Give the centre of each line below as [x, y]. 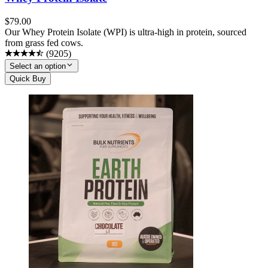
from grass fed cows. [44, 42]
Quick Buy [28, 78]
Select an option [38, 66]
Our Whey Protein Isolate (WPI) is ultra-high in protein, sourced [126, 32]
